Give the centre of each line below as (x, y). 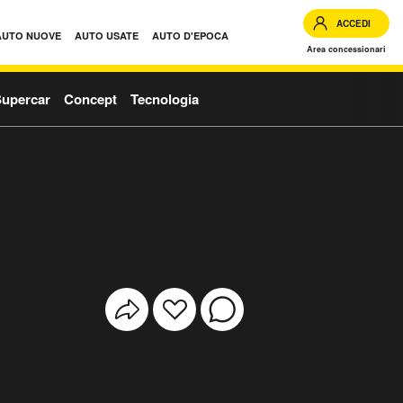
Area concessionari (346, 49)
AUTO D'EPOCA (190, 36)
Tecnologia (165, 99)
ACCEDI (354, 23)
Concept (90, 99)
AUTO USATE (107, 36)
